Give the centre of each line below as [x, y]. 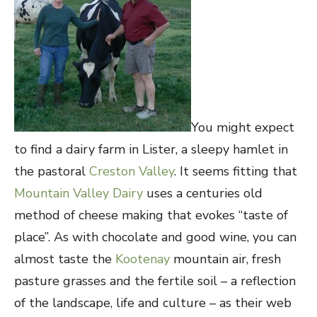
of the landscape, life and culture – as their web [153, 303]
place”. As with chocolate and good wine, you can [155, 237]
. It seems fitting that [236, 171]
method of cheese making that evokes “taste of [151, 215]
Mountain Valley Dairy [79, 193]
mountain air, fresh [225, 259]
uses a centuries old [203, 193]
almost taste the [65, 259]
